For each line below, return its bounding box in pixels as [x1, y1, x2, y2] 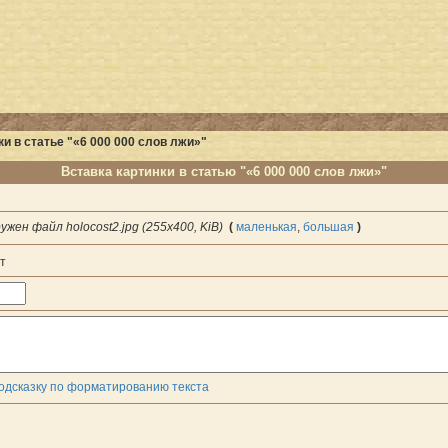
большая [303, 220, 354, 235]
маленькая [236, 220, 297, 235]
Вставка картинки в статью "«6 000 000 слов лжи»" [61, 164, 387, 180]
